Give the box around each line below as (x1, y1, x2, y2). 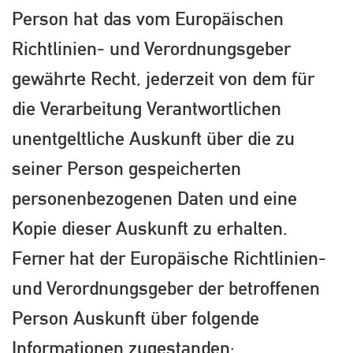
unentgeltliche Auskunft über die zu (12, 127, 295, 150)
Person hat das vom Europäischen (12, 7, 284, 30)
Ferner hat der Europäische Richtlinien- (12, 247, 326, 269)
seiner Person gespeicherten (12, 157, 241, 180)
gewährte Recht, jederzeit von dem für (12, 67, 314, 90)
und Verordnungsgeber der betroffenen (12, 277, 320, 299)
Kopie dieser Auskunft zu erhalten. (12, 217, 288, 240)
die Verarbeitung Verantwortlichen (12, 97, 281, 120)
